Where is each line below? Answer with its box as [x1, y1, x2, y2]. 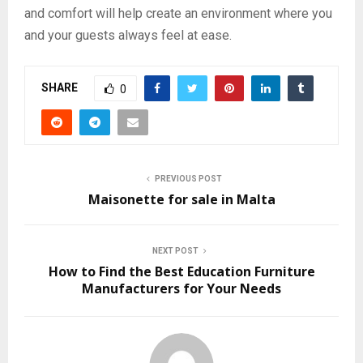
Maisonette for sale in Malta [88, 190, 275, 209]
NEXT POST [152, 246, 199, 256]
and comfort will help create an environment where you [24, 6, 332, 22]
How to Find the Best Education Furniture [48, 263, 315, 281]
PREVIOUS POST [154, 174, 222, 184]
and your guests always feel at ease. [24, 28, 232, 44]
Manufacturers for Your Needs [82, 280, 281, 298]
